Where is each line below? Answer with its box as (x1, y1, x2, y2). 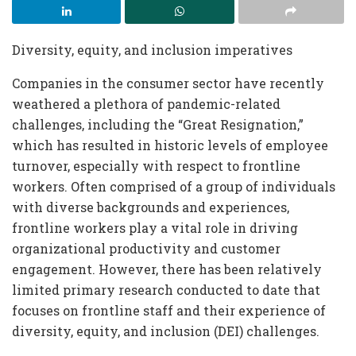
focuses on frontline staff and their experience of (12, 302, 326, 319)
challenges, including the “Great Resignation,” (12, 116, 304, 133)
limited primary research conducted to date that (12, 281, 320, 299)
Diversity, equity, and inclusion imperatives (12, 41, 292, 59)
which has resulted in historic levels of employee (12, 137, 328, 154)
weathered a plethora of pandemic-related (12, 95, 281, 113)
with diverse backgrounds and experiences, (12, 199, 289, 216)
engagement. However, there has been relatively (12, 261, 322, 278)
